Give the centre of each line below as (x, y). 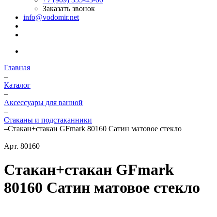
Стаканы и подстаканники (48, 120)
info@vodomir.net (51, 17)
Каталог (17, 85)
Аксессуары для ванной (43, 102)
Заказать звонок (69, 8)
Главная (17, 68)
